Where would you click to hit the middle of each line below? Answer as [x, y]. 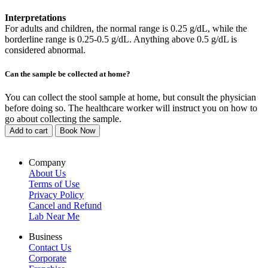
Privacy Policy [56, 194]
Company [47, 162]
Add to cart [29, 130]
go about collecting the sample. [63, 118]
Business [45, 236]
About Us [47, 173]
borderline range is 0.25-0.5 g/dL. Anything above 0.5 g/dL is [121, 39]
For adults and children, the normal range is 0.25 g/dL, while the [126, 29]
